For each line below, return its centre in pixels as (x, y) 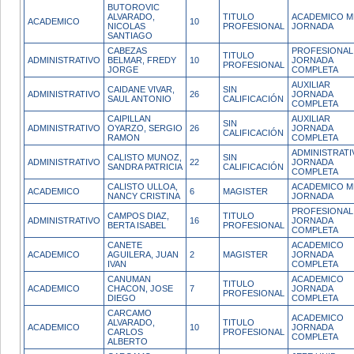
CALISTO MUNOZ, (145, 157)
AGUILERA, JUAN (143, 254)
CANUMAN (129, 279)
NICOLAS (126, 26)
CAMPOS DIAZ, (138, 216)
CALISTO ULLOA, (143, 186)
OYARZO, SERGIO (145, 128)
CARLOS (125, 332)
